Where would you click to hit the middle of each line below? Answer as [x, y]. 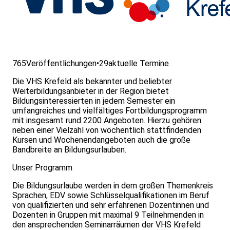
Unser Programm [42, 167]
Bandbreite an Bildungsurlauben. [69, 149]
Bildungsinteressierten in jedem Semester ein [94, 101]
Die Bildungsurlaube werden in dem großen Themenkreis [113, 185]
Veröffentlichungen [61, 63]
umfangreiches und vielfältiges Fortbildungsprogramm [110, 110]
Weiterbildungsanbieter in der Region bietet [91, 91]
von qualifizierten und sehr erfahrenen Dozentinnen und [111, 205]
